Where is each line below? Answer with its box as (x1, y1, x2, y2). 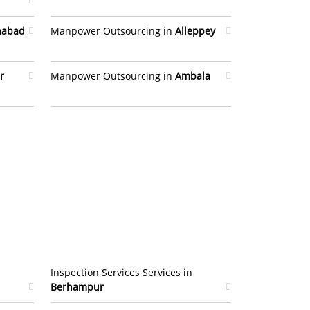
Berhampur (51, 280, 104, 293)
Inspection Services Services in (51, 266, 192, 279)
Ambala (175, 69, 210, 82)
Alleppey (175, 24, 215, 37)
